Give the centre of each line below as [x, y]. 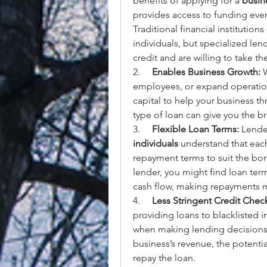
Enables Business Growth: [206, 72]
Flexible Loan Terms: [195, 129]
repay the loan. [164, 258]
